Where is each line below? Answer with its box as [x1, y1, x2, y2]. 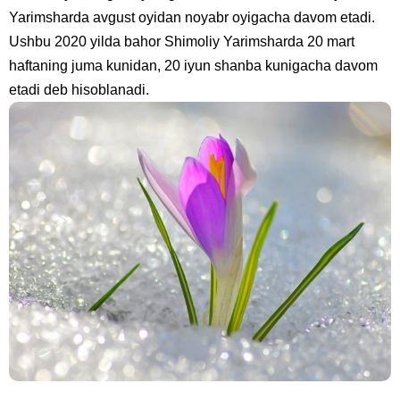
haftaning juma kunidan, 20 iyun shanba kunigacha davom [9, 58, 378, 74]
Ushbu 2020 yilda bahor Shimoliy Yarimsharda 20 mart [9, 34, 354, 50]
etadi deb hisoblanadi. [9, 82, 149, 98]
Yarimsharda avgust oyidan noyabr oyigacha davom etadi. [9, 10, 375, 26]
